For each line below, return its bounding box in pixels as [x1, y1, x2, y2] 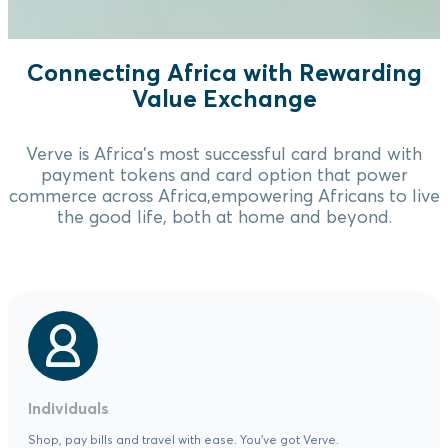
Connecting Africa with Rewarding [26, 57, 422, 86]
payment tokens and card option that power [40, 163, 408, 185]
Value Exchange [131, 83, 317, 112]
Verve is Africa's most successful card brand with [26, 142, 422, 164]
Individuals [28, 398, 109, 419]
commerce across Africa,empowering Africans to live [8, 184, 440, 206]
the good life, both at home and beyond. [56, 205, 392, 227]
